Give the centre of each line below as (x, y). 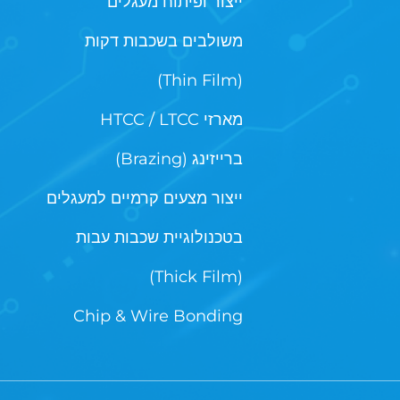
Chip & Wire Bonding (158, 316)
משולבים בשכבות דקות (164, 41)
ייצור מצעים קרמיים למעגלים (145, 198)
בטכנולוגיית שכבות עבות (159, 237)
